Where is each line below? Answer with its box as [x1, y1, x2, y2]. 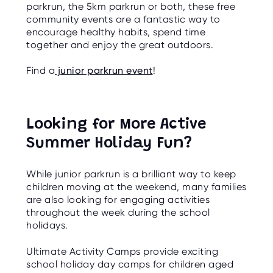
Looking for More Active [26, 116, 206, 133]
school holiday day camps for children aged [26, 258, 233, 270]
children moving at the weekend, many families [26, 181, 247, 193]
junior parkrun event [55, 65, 153, 77]
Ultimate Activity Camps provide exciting [26, 245, 218, 257]
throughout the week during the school [26, 207, 210, 219]
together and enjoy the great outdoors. [26, 38, 213, 51]
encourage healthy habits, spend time [26, 26, 205, 38]
